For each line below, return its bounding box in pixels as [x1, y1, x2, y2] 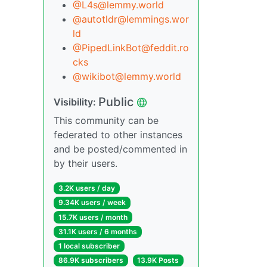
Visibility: [54, 96, 98, 108]
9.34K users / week [58, 198, 126, 207]
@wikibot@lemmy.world [73, 70, 181, 83]
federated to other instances [54, 129, 182, 141]
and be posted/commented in [54, 143, 187, 156]
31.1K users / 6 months [58, 226, 137, 236]
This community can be [54, 114, 159, 127]
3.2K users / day [58, 184, 115, 193]
